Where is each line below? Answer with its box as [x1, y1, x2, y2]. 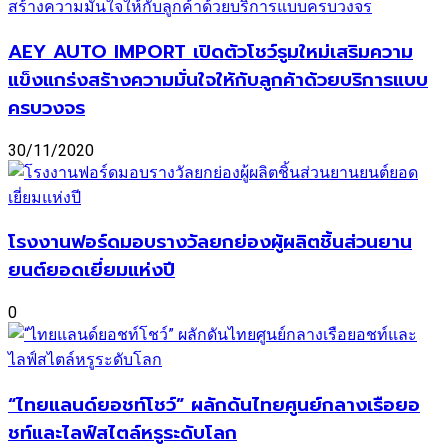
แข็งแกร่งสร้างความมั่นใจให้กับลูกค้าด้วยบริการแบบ [8, 65, 428, 94]
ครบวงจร [8, 93, 85, 122]
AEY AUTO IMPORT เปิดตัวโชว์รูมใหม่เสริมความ [8, 37, 413, 66]
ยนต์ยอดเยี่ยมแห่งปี [8, 256, 175, 285]
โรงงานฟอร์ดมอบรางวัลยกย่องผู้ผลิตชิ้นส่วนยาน [8, 228, 412, 257]
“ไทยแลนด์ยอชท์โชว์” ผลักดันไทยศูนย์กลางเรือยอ [8, 390, 420, 419]
